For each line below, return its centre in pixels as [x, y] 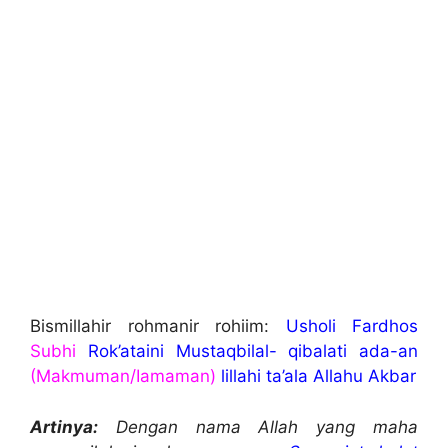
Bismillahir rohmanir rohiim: [158, 326]
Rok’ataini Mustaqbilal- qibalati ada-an [247, 351]
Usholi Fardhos [351, 326]
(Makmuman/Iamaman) [123, 376]
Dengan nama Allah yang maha [258, 426]
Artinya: [64, 426]
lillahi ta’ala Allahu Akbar [316, 376]
